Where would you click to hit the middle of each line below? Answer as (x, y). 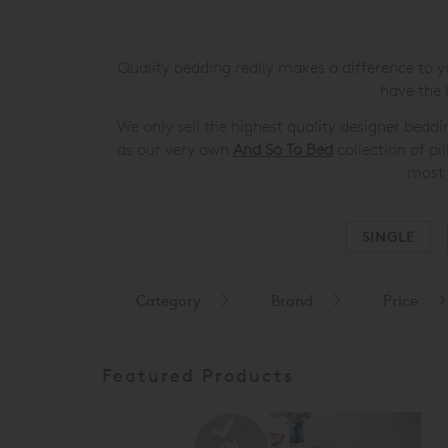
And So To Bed (282, 149)
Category (168, 301)
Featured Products (198, 375)
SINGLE (388, 237)
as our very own (174, 149)
